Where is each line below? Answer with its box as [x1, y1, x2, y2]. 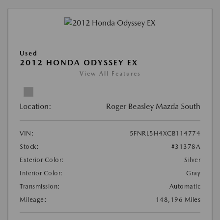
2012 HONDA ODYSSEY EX [20, 57, 138, 67]
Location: [20, 101, 52, 111]
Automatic [169, 182, 200, 190]
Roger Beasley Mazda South [106, 101, 200, 111]
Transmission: [20, 182, 60, 190]
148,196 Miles [155, 195, 200, 203]
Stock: [20, 142, 39, 150]
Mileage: [20, 195, 47, 203]
